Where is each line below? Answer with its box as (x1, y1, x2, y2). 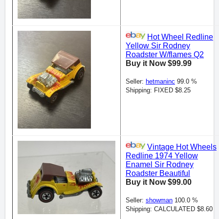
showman (146, 197, 173, 204)
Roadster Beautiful (126, 169, 190, 178)
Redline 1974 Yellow (126, 152, 198, 160)
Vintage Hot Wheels (147, 143, 217, 152)
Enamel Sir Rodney (126, 160, 194, 169)
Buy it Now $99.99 (126, 59, 192, 68)
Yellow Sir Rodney (126, 42, 190, 50)
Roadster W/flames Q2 (126, 50, 204, 59)
